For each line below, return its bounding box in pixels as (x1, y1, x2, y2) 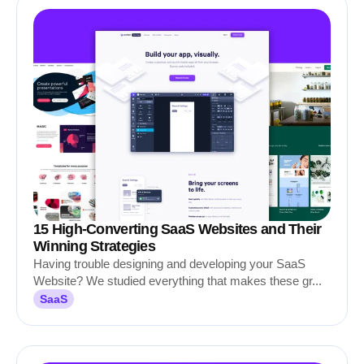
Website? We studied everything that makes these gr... (33, 274, 322, 288)
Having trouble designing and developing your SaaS (33, 257, 305, 271)
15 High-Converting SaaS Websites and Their (33, 221, 322, 237)
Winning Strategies (33, 238, 155, 254)
